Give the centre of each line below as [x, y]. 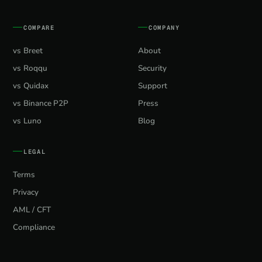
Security [152, 68]
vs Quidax [31, 86]
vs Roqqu [30, 68]
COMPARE [39, 27]
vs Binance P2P [41, 104]
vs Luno [27, 121]
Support [153, 86]
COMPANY [164, 27]
